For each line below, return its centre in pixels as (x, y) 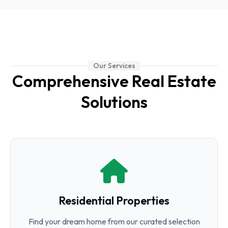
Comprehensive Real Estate (114, 81)
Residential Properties (114, 201)
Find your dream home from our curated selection (114, 221)
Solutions (114, 102)
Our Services (114, 66)
